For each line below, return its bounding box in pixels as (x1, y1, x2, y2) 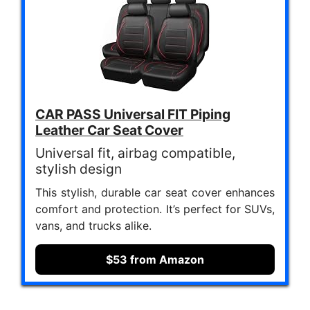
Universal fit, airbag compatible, (35, 145, 235, 162)
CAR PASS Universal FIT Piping (35, 106, 230, 123)
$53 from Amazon (106, 253, 204, 267)
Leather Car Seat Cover (35, 122, 183, 139)
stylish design (35, 161, 122, 178)
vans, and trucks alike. (35, 219, 152, 233)
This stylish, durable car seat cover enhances (35, 185, 275, 200)
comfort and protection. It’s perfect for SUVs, (35, 202, 275, 217)
